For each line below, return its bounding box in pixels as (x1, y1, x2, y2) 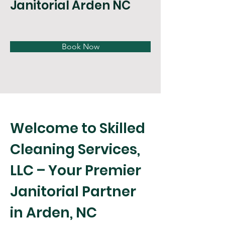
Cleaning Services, (10, 140, 143, 159)
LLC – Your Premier (10, 161, 144, 180)
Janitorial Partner (10, 182, 139, 201)
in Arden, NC (10, 203, 97, 222)
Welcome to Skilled (10, 119, 148, 138)
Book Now (61, 42, 99, 51)
